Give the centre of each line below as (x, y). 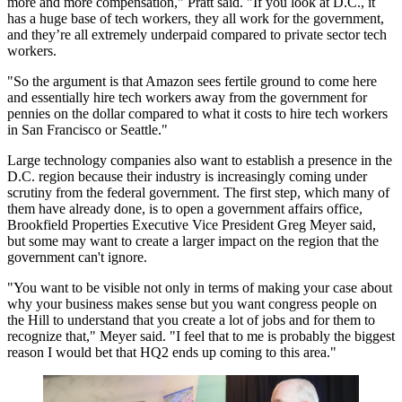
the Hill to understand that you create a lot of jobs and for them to (191, 320)
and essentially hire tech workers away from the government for (187, 97)
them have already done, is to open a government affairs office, (185, 209)
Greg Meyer (312, 225)
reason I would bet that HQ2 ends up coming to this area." (172, 352)
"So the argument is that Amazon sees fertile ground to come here (192, 81)
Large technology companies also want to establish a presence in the (200, 160)
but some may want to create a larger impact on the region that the (193, 241)
